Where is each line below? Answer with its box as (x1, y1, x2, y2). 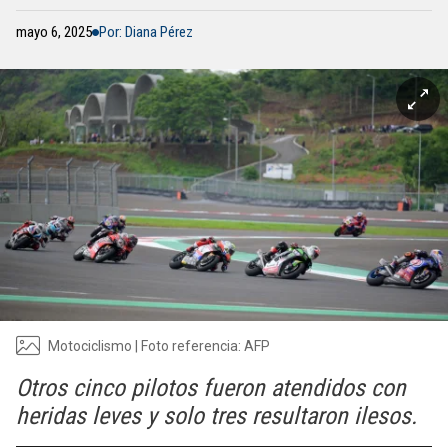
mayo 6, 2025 (16, 23, 92, 41)
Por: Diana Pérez (99, 23, 193, 41)
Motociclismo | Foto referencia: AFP (48, 337, 270, 354)
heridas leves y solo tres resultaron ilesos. (16, 402, 417, 430)
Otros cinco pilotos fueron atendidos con (16, 374, 406, 402)
